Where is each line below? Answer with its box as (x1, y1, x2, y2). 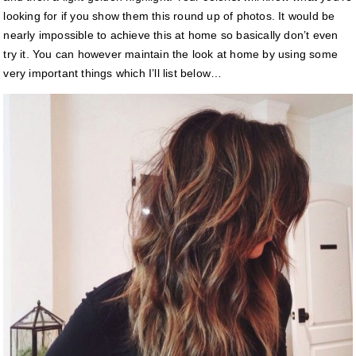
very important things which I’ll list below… (3, 67, 222, 80)
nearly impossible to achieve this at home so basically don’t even (3, 29, 339, 42)
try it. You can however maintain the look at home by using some (3, 48, 339, 61)
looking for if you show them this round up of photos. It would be (3, 10, 335, 23)
